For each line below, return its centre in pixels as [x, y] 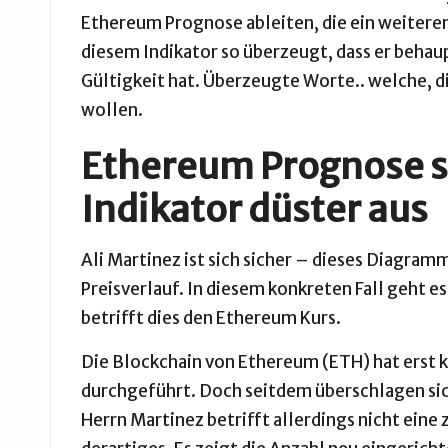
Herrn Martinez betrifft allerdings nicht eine [261, 420]
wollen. [112, 110]
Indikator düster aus [254, 209]
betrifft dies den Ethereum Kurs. [211, 318]
